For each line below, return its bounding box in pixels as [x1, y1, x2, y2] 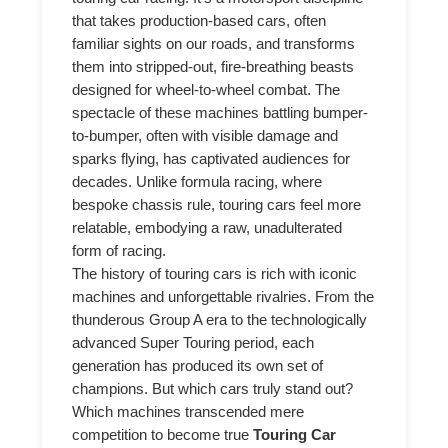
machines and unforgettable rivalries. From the [72, 288, 375, 305]
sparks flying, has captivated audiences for [72, 150, 351, 167]
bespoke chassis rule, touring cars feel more [72, 196, 362, 213]
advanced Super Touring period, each [72, 334, 315, 351]
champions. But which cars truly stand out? [72, 380, 354, 397]
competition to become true [72, 426, 254, 443]
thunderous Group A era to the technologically [72, 311, 368, 328]
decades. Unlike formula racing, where [72, 173, 323, 190]
